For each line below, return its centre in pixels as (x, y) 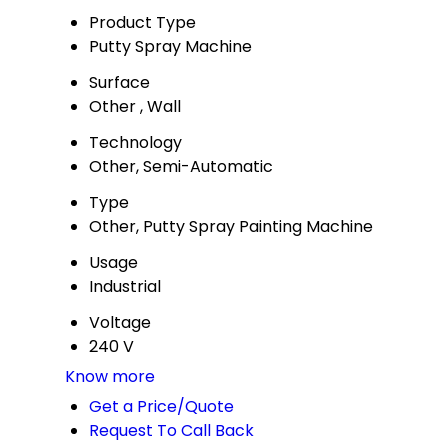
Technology (135, 142)
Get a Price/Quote (161, 406)
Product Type (142, 22)
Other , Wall (135, 106)
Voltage (120, 322)
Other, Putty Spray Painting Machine (231, 226)
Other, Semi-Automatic (181, 166)
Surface (119, 82)
